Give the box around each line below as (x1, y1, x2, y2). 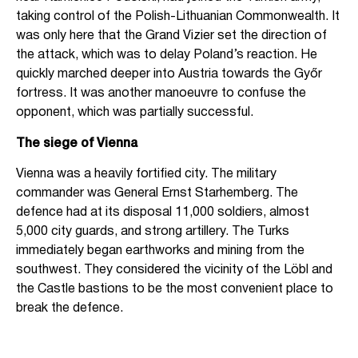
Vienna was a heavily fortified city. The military (16, 169, 276, 181)
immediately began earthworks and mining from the (16, 245, 304, 257)
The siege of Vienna (16, 137, 137, 149)
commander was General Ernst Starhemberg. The (16, 188, 298, 200)
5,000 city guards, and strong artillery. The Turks (16, 226, 289, 238)
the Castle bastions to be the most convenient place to (16, 284, 333, 296)
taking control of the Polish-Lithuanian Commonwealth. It (16, 11, 340, 23)
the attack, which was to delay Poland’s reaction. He (16, 50, 317, 62)
